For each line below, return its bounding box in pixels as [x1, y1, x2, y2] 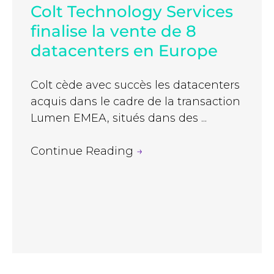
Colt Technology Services [31, 2, 233, 22]
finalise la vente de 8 [31, 21, 196, 42]
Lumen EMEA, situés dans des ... [31, 111, 207, 125]
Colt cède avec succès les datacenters [31, 78, 240, 92]
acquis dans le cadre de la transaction [31, 95, 240, 109]
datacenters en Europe [31, 41, 218, 61]
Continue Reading [31, 144, 136, 158]
